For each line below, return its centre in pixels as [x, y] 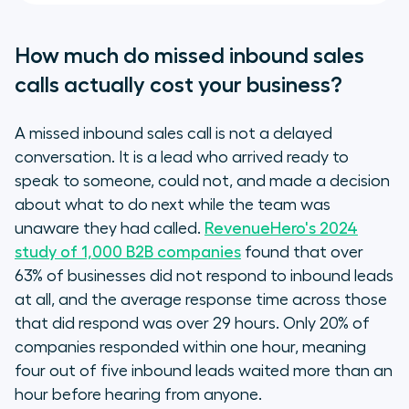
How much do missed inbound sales [189, 56]
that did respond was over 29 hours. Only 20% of [192, 324]
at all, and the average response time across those [201, 300]
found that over [302, 252]
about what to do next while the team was [173, 205]
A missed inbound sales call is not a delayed [173, 134]
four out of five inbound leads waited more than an [204, 371]
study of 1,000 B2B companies [128, 252]
